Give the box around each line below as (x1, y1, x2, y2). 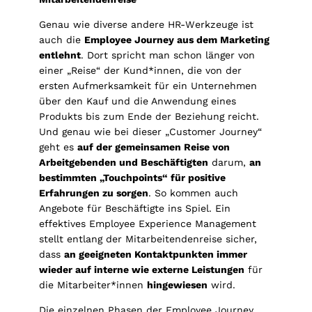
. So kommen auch (148, 187, 238, 198)
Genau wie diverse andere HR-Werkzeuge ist (39, 18, 253, 30)
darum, (208, 156, 249, 168)
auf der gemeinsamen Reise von (77, 141, 230, 153)
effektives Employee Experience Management (39, 217, 256, 229)
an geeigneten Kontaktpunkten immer (64, 248, 247, 260)
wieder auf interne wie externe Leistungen (39, 263, 244, 275)
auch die (39, 33, 84, 45)
